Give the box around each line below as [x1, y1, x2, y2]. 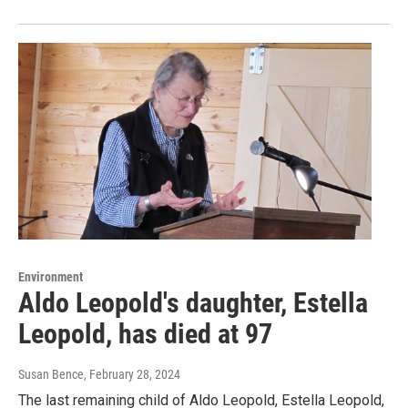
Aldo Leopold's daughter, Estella [18, 286, 368, 319]
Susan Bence [18, 366, 84, 382]
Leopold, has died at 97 [18, 317, 272, 350]
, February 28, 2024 [84, 366, 180, 382]
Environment [18, 269, 83, 284]
